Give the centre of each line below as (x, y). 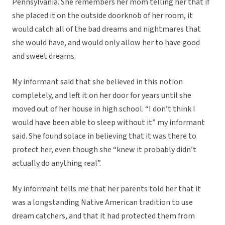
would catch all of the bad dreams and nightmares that (106, 29)
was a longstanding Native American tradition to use (102, 203)
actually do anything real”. (57, 163)
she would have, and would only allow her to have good (106, 43)
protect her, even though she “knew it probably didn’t (104, 150)
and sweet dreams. (44, 57)
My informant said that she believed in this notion (97, 82)
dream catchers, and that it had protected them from (103, 216)
